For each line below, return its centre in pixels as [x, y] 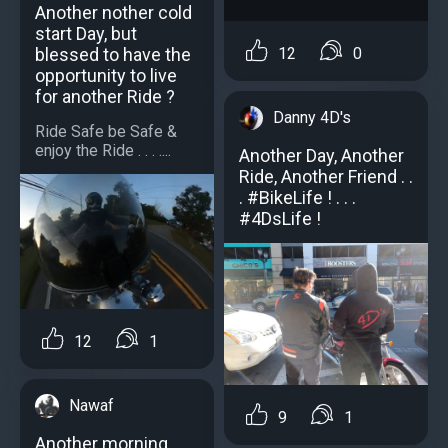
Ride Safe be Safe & [106, 131]
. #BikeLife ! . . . [297, 197]
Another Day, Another [321, 155]
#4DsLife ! [280, 218]
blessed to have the [113, 54]
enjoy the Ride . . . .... [103, 150]
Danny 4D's [312, 117]
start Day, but [86, 33]
